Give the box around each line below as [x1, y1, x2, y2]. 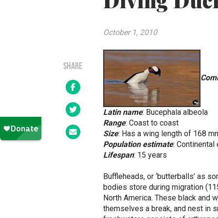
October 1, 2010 [103, 28, 157, 37]
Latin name [103, 108, 143, 117]
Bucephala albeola [146, 108, 208, 117]
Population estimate [103, 140, 173, 149]
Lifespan [103, 150, 134, 160]
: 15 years [134, 150, 167, 160]
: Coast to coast [126, 118, 179, 127]
